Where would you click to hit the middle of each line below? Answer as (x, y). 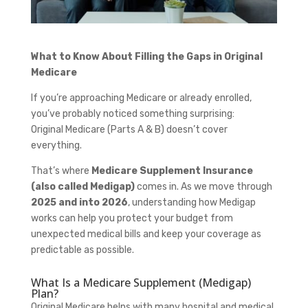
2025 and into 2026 (79, 202)
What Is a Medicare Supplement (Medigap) (141, 282)
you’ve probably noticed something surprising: (132, 113)
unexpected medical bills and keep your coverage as (146, 234)
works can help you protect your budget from (132, 218)
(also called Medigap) (82, 186)
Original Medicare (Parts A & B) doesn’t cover (129, 129)
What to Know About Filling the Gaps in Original (146, 56)
